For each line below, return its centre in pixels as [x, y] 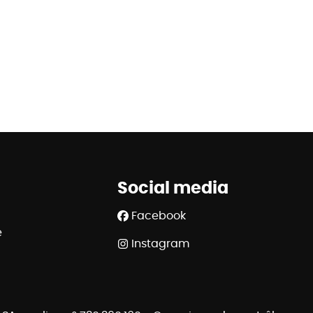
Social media [173, 187]
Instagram [160, 243]
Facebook [159, 215]
